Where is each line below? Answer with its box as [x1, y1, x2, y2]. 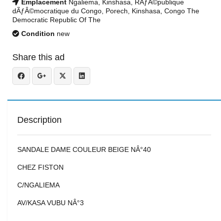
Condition [19, 30, 55, 37]
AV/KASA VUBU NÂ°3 [17, 199, 84, 207]
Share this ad [12, 52, 65, 62]
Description [17, 115, 62, 125]
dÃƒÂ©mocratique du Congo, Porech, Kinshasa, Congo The [12, 7, 199, 15]
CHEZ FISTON [17, 163, 64, 171]
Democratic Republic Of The [12, 16, 101, 24]
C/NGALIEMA [17, 181, 60, 189]
